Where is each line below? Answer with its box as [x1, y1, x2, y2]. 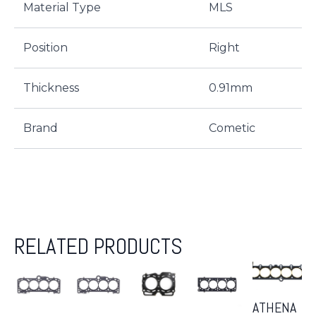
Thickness [23, 81, 79, 95]
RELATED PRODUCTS [14, 232, 183, 260]
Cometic [209, 121, 255, 135]
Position [23, 41, 68, 54]
